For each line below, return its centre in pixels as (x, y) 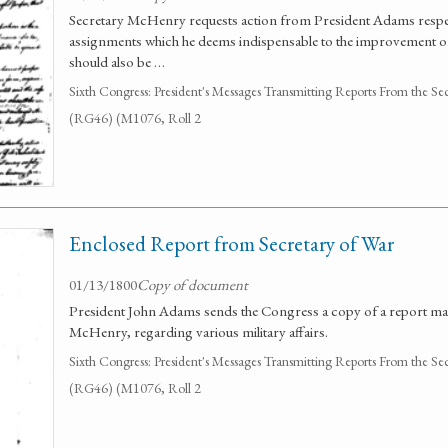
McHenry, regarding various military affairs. (198, 331)
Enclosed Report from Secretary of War (231, 243)
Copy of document (192, 284)
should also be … (117, 61)
